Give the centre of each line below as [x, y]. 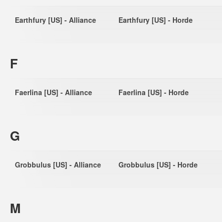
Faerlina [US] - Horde [154, 92]
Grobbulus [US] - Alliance [58, 165]
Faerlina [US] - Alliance [54, 92]
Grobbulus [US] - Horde [158, 165]
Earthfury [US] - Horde [156, 20]
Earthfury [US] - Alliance [55, 20]
